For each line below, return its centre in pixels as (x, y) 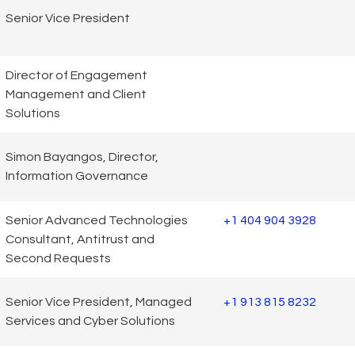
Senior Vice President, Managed (99, 302)
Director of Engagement (76, 75)
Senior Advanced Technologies (97, 220)
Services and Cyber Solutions (90, 321)
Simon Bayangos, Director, (82, 157)
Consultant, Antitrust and (80, 239)
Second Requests (58, 258)
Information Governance (77, 176)
